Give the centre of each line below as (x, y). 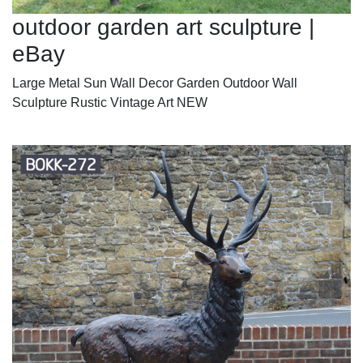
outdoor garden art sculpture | (163, 27)
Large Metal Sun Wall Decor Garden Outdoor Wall (155, 83)
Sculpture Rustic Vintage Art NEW (110, 102)
